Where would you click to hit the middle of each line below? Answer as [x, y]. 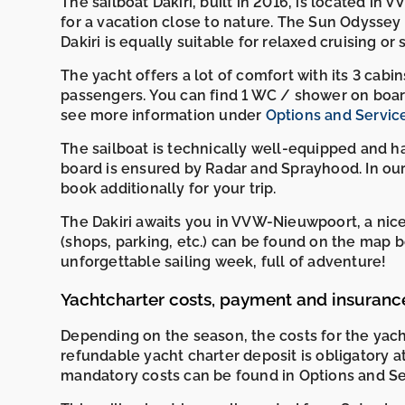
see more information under [163, 115]
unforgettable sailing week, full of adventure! [224, 261]
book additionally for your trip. [169, 188]
